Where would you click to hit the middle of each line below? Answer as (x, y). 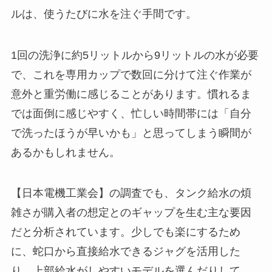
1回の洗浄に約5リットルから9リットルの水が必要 (134, 55)
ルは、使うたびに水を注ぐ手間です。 (104, 14)
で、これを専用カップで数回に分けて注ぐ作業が (131, 74)
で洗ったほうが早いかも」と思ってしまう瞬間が (131, 133)
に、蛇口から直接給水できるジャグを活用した (125, 252)
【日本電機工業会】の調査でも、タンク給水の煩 (131, 193)
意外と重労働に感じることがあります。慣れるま (131, 94)
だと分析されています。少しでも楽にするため (125, 232)
